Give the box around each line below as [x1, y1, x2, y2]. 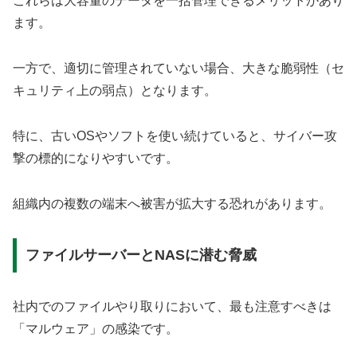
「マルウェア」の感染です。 [13, 322, 178, 336]
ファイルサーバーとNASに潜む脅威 [25, 247, 257, 264]
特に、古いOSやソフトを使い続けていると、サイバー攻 [13, 129, 337, 143]
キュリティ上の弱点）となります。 [13, 84, 217, 98]
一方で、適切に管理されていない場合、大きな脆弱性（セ [13, 61, 344, 76]
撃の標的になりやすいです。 [13, 151, 178, 166]
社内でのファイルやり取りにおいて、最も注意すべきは [13, 300, 331, 314]
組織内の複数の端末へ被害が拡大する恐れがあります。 [13, 196, 331, 210]
